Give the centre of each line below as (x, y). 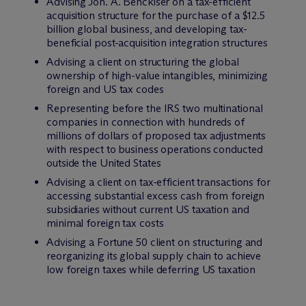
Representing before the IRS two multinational (155, 108)
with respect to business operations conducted (155, 149)
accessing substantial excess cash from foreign (156, 196)
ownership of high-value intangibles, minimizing (157, 75)
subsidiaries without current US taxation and (148, 209)
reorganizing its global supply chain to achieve (154, 256)
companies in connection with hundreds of (145, 122)
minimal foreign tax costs (105, 223)
